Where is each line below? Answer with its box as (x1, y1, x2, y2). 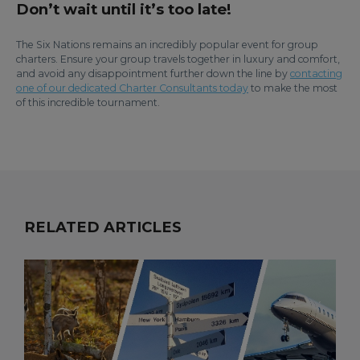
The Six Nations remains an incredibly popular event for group (16, 38, 318, 51)
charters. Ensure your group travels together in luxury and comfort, (16, 52, 340, 65)
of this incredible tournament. (16, 96, 160, 108)
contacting (290, 67, 342, 80)
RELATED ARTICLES (24, 217, 182, 236)
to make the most (248, 81, 337, 94)
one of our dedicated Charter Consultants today (16, 81, 248, 94)
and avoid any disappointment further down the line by (16, 67, 290, 80)
